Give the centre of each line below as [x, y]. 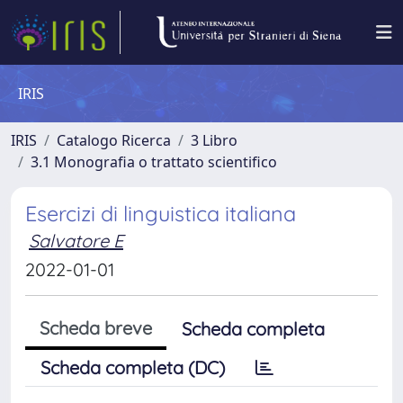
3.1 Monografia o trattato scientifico [154, 162]
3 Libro [214, 140]
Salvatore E [76, 241]
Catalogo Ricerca [114, 140]
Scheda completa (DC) [133, 367]
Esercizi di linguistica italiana [161, 214]
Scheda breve [96, 328]
